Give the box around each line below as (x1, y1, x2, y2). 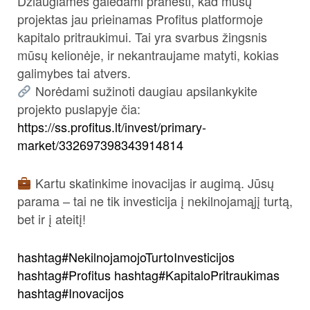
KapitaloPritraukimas (165, 266, 280, 284)
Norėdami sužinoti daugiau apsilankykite (31, 82, 257, 100)
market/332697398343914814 (17, 136, 183, 154)
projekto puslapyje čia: (17, 100, 140, 118)
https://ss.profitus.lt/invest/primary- (17, 118, 206, 136)
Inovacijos (69, 284, 124, 302)
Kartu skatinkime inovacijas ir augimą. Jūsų (31, 174, 274, 192)
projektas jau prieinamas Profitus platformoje (17, 10, 263, 28)
